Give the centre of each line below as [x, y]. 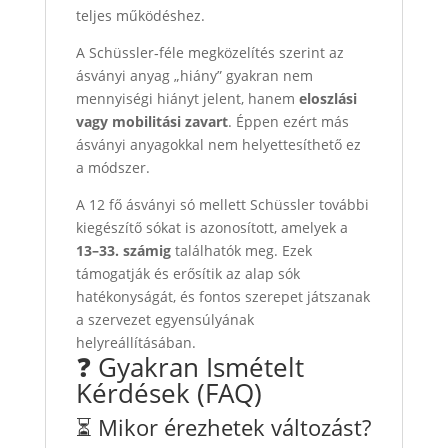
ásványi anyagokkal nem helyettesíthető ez [218, 144]
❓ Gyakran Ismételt [189, 366]
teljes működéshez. [140, 15]
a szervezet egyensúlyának [164, 319]
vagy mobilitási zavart [151, 121]
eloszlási [327, 98]
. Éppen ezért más [288, 121]
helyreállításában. [135, 342]
